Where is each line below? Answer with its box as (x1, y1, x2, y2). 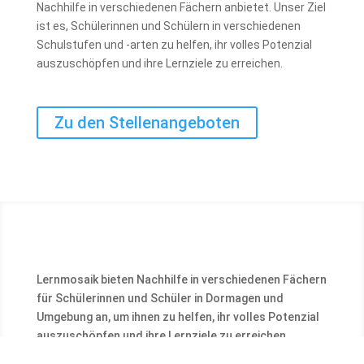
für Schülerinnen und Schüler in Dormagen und (36, 292, 284, 305)
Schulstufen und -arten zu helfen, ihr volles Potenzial (36, 38, 312, 51)
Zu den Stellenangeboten (54, 113, 240, 132)
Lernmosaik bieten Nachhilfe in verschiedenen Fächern (36, 273, 327, 286)
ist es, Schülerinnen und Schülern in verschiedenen (36, 19, 301, 32)
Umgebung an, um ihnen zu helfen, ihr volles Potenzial (36, 310, 319, 323)
